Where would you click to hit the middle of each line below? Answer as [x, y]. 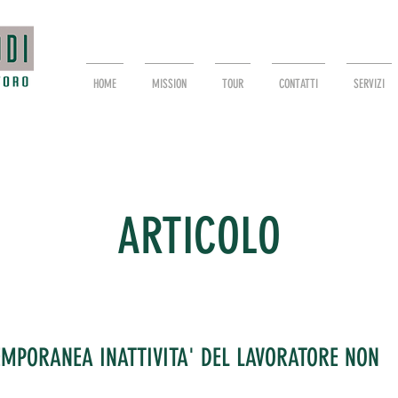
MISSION [169, 84]
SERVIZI [369, 84]
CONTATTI [298, 84]
